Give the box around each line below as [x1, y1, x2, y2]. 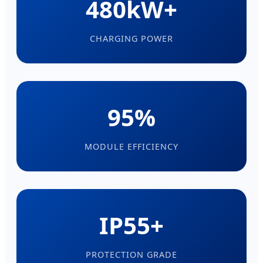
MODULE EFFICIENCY [85, 141, 178, 153]
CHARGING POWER [90, 33, 173, 45]
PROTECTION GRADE [86, 249, 177, 261]
